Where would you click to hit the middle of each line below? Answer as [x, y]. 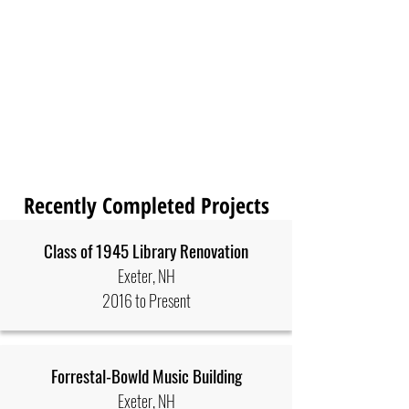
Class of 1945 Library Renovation [146, 250]
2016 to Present [146, 300]
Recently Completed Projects [146, 205]
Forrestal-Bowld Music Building [146, 375]
